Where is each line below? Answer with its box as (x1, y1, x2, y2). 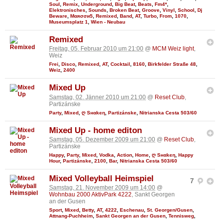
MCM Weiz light (152, 45, 194, 53)
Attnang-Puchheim (49, 213, 93, 219)
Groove (142, 7, 160, 13)
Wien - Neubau (91, 19, 125, 25)
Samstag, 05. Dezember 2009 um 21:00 (49, 136, 155, 143)
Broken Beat (110, 7, 139, 13)
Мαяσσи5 (70, 13, 93, 19)
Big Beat (115, 1, 135, 7)
